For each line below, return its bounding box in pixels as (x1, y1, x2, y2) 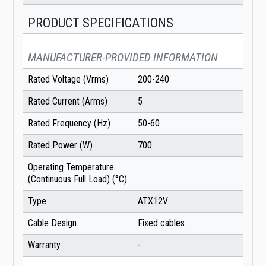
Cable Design (28, 217, 77, 229)
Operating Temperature (28, 161, 114, 173)
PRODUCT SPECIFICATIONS (28, 15, 173, 31)
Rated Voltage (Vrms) (28, 74, 109, 85)
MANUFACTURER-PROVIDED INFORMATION (28, 50, 218, 65)
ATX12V (138, 195, 168, 207)
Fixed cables (138, 217, 185, 229)
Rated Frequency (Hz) (28, 118, 110, 129)
